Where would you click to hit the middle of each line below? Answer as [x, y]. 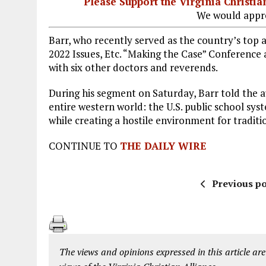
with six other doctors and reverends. [133, 67]
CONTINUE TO [84, 145]
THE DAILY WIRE [163, 145]
